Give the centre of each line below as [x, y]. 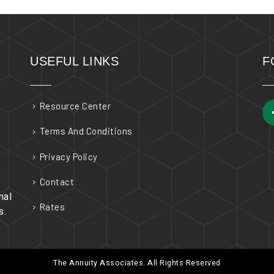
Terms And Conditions [86, 131]
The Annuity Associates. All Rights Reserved [137, 263]
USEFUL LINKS [74, 61]
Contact [57, 181]
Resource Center [75, 106]
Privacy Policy [68, 156]
